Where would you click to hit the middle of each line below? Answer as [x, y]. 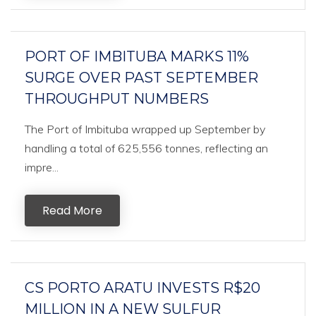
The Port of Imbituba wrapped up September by [145, 129]
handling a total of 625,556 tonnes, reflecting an [146, 148]
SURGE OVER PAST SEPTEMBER [141, 78]
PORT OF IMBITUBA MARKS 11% [137, 56]
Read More [72, 211]
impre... [42, 167]
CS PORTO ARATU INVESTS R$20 [142, 288]
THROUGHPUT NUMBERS [117, 99]
